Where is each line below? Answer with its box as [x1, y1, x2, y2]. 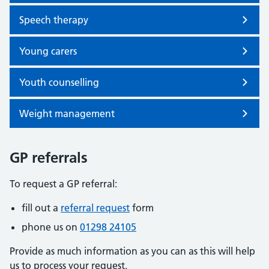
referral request [61, 202, 130, 214]
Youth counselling [19, 76, 99, 88]
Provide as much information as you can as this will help [10, 245, 255, 257]
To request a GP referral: [10, 178, 117, 190]
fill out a [22, 202, 61, 214]
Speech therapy [19, 14, 88, 26]
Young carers [19, 45, 77, 57]
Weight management [19, 107, 115, 119]
